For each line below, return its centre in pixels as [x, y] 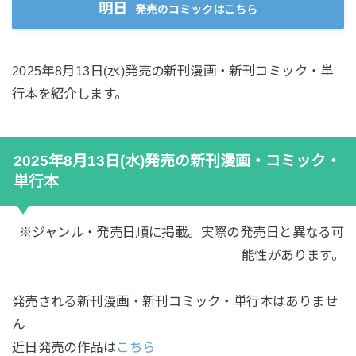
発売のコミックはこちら [196, 10]
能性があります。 [293, 255]
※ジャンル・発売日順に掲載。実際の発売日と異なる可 [182, 232]
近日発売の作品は [64, 347]
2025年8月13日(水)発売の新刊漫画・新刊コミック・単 [172, 71]
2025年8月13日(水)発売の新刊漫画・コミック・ [177, 161]
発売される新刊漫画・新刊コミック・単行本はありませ [175, 301]
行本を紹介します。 [70, 94]
